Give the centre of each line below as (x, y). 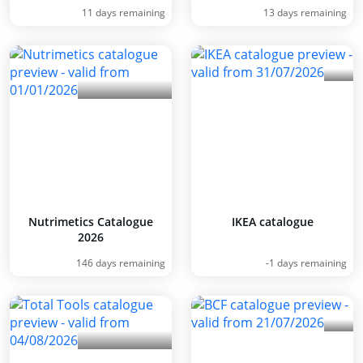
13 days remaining (305, 13)
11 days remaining (124, 13)
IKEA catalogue (272, 222)
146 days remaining (121, 263)
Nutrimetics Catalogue (91, 222)
